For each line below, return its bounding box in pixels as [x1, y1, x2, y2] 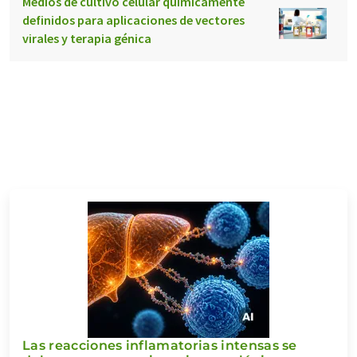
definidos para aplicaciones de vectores [22, 11, 245, 28]
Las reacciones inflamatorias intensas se [22, 337, 297, 353]
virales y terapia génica [22, 29, 151, 46]
